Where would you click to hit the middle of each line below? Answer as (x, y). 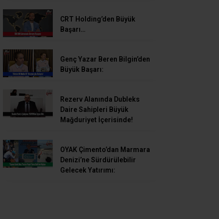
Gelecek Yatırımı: (88, 170)
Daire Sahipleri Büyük (94, 109)
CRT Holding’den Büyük (98, 19)
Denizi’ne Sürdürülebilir (98, 160)
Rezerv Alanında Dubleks (100, 99)
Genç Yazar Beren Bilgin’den (105, 59)
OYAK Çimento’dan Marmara (105, 150)
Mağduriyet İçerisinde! (97, 120)
